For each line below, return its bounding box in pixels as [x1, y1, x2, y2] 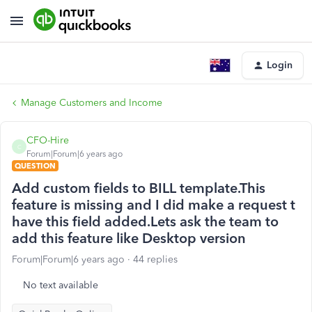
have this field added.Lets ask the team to [12, 213, 279, 230]
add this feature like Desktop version [12, 230, 246, 247]
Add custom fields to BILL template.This [12, 180, 265, 196]
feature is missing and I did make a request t [12, 196, 295, 213]
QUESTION [15, 161, 56, 171]
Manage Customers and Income [21, 97, 162, 109]
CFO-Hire [26, 134, 69, 146]
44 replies [133, 253, 178, 265]
